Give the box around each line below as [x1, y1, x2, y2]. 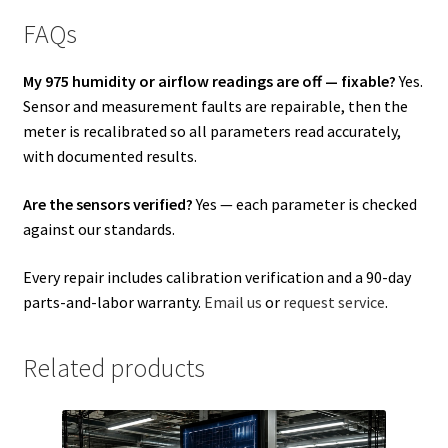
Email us [203, 291, 262, 312]
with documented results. [22, 146, 197, 167]
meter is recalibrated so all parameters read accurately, [22, 121, 401, 142]
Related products [22, 352, 205, 385]
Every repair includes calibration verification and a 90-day [22, 266, 411, 287]
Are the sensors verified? [22, 194, 193, 215]
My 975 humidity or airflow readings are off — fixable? [22, 71, 396, 92]
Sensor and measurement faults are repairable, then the [22, 96, 408, 117]
